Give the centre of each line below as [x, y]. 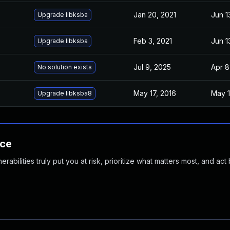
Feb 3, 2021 [153, 41]
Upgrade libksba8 [65, 93]
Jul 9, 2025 [152, 67]
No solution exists [65, 67]
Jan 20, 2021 [155, 15]
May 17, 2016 [155, 93]
